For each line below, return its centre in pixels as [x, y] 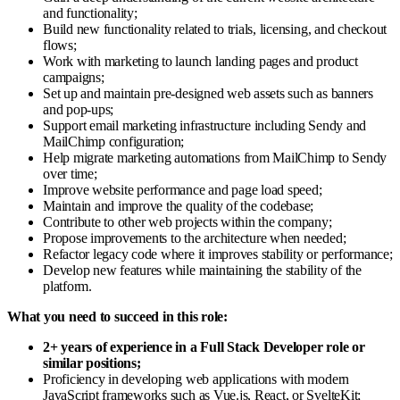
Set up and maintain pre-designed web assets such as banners [208, 93]
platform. [67, 286]
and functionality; [90, 12]
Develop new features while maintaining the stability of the [202, 270]
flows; [60, 45]
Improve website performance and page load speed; [183, 189]
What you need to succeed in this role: [117, 316]
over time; [70, 173]
